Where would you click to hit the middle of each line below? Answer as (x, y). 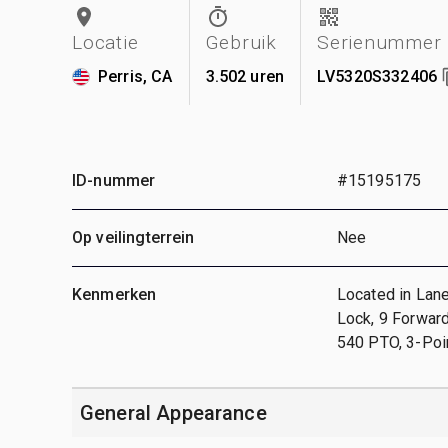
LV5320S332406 (377, 76)
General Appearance (173, 412)
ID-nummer (114, 180)
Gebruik (241, 42)
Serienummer (379, 42)
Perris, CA (135, 76)
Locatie (105, 42)
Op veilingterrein (133, 237)
